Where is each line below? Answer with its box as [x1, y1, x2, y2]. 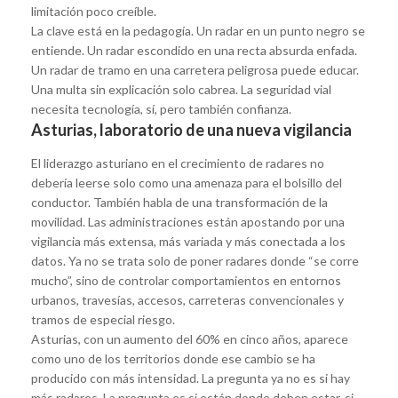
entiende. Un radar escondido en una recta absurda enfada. [31, 42, 357, 58]
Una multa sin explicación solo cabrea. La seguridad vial [31, 81, 331, 97]
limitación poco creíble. [31, 3, 156, 19]
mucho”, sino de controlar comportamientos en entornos [31, 272, 341, 288]
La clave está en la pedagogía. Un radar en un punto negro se [31, 22, 365, 38]
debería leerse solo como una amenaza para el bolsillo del [31, 174, 342, 190]
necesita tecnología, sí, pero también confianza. [31, 100, 291, 116]
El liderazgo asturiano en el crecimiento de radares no [31, 155, 324, 171]
